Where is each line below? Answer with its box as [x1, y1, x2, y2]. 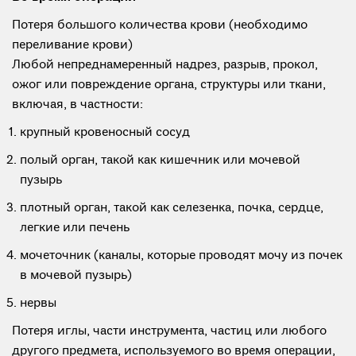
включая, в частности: [12, 97, 143, 113]
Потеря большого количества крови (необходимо [12, 17, 308, 33]
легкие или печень [20, 220, 130, 236]
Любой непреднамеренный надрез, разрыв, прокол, [12, 57, 318, 73]
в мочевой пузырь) [20, 268, 132, 284]
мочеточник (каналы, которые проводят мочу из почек [20, 248, 342, 264]
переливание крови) [12, 37, 133, 53]
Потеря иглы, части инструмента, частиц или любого [12, 323, 327, 339]
